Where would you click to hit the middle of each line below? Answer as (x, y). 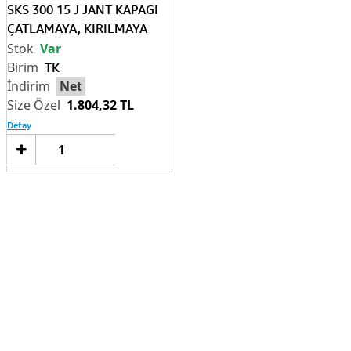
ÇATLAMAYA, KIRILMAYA (77, 28)
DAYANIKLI (38, 47)
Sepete (175, 142)
